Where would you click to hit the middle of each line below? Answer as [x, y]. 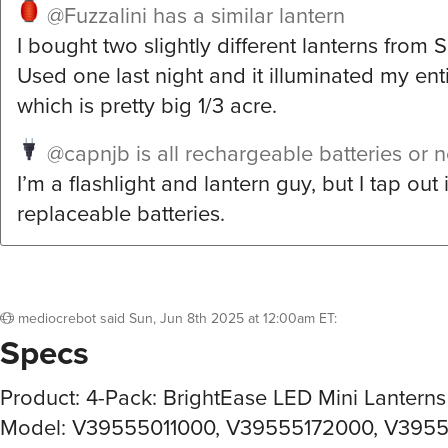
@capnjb [88, 154]
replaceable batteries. [121, 214]
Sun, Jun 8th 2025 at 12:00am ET [231, 319]
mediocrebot [57, 319]
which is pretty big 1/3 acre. [147, 106]
